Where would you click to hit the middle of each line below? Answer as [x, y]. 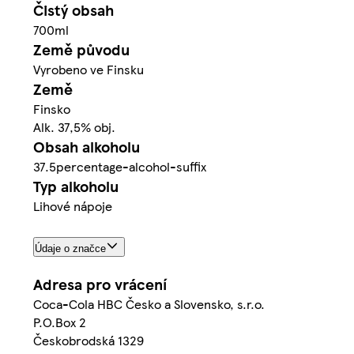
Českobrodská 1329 [88, 340]
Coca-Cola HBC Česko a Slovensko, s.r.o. [149, 303]
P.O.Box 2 [60, 322]
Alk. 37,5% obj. [74, 127]
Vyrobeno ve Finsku [88, 70]
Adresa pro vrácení [100, 284]
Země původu [81, 50]
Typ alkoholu [76, 186]
